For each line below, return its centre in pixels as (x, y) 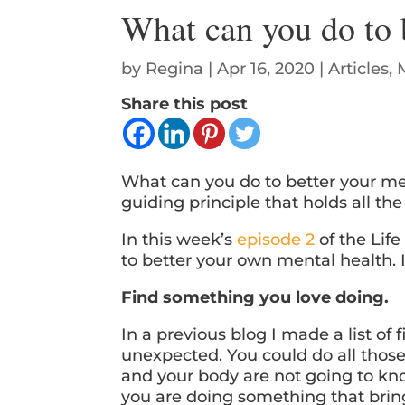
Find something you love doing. (255, 298)
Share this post (185, 104)
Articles (359, 69)
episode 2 (276, 240)
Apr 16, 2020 (266, 69)
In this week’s (179, 240)
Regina (175, 69)
